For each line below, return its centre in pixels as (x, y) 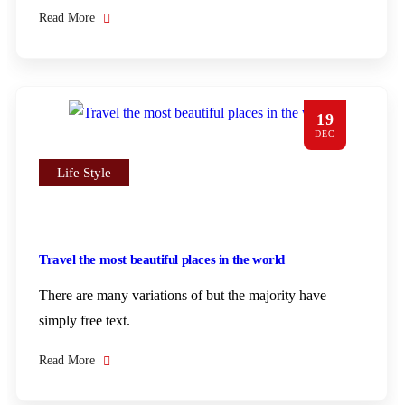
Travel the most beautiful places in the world (162, 259)
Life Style (84, 173)
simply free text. (85, 320)
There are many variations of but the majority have (183, 295)
